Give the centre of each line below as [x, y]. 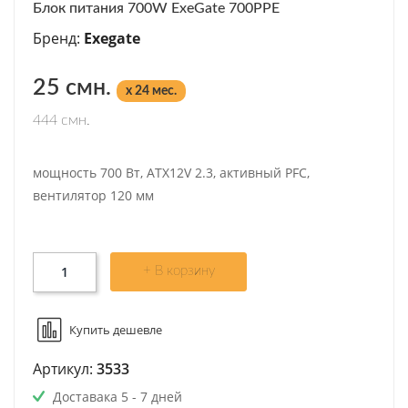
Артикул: [65, 369]
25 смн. [75, 88]
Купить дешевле [116, 330]
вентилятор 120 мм [93, 196]
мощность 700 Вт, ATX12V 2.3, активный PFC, [171, 173]
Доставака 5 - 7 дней [116, 397]
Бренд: [58, 39]
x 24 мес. [151, 92]
